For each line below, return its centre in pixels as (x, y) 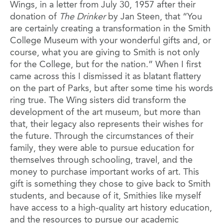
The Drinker (82, 17)
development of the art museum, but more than (105, 112)
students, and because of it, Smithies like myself (106, 196)
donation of (35, 17)
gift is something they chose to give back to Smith (110, 184)
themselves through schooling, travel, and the (101, 160)
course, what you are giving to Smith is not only (105, 53)
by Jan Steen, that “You (154, 17)
